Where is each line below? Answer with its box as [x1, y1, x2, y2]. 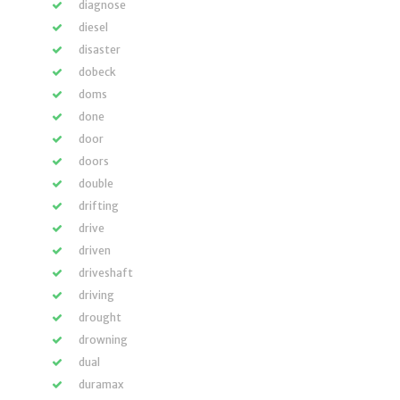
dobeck [79, 65, 116, 79]
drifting [79, 199, 119, 212]
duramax [79, 378, 124, 391]
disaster [79, 43, 121, 56]
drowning [79, 333, 128, 346]
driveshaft [79, 266, 133, 279]
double [79, 177, 113, 190]
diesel [79, 21, 108, 34]
